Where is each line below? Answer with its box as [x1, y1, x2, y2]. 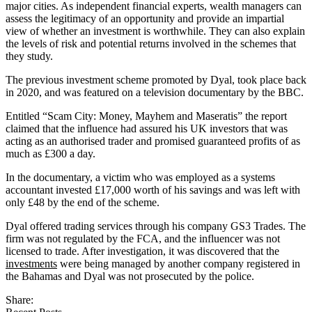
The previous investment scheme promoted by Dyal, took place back [6, 73, 306, 86]
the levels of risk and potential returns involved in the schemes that [6, 37, 296, 49]
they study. [6, 49, 53, 62]
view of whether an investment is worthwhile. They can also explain [6, 24, 305, 37]
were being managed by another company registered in [57, 257, 300, 270]
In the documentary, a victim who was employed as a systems [6, 171, 275, 183]
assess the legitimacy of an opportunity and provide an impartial [6, 12, 284, 24]
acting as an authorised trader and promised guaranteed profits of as [6, 134, 300, 147]
